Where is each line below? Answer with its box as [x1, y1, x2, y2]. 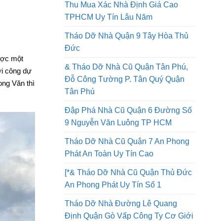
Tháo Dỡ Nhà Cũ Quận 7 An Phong [65, 167, 189, 176]
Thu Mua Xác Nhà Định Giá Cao [65, 31, 178, 39]
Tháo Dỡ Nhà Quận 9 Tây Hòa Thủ [65, 62, 188, 71]
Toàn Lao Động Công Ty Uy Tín [65, 12, 175, 21]
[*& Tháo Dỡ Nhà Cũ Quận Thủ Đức [65, 198, 192, 207]
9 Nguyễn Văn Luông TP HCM [65, 148, 172, 157]
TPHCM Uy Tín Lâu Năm [65, 43, 152, 52]
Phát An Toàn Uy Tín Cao [65, 180, 153, 188]
